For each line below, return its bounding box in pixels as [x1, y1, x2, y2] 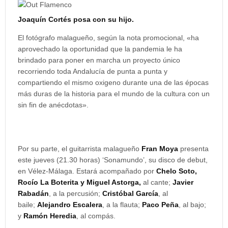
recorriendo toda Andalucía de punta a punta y [18, 67, 167, 75]
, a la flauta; [102, 201, 142, 209]
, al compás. [76, 212, 116, 220]
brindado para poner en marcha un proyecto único [18, 56, 180, 64]
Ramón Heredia [23, 212, 76, 220]
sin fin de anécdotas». [18, 101, 89, 109]
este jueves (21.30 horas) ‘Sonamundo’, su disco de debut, [18, 156, 208, 164]
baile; [18, 201, 37, 209]
